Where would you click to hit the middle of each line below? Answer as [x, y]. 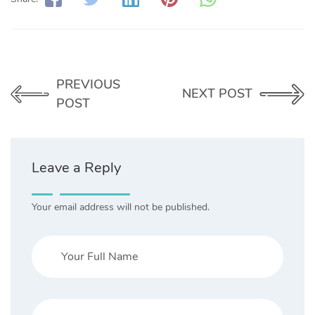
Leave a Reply [76, 167]
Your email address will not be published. [121, 207]
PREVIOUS [88, 84]
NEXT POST [217, 94]
